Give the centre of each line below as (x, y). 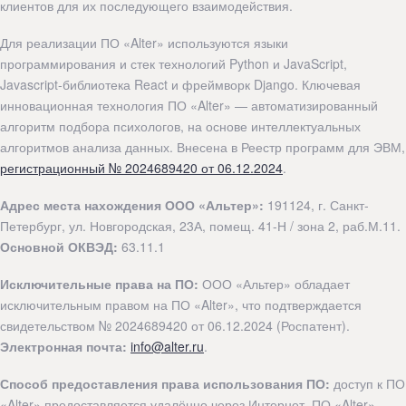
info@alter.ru (167, 347)
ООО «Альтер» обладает (274, 284)
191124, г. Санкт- (316, 205)
